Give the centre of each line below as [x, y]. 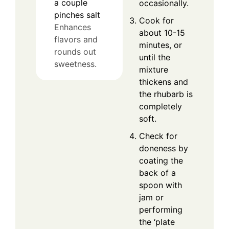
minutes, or [161, 45]
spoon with [161, 185]
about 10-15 [162, 32]
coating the [161, 160]
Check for [158, 136]
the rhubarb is [166, 94]
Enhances [73, 27]
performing [161, 209]
